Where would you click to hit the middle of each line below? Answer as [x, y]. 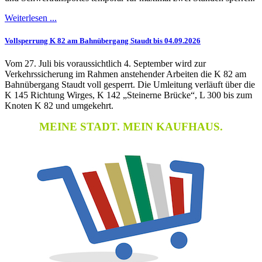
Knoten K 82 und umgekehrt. [59, 106]
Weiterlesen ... [31, 18]
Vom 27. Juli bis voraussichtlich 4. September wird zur [105, 64]
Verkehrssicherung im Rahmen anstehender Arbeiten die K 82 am [125, 74]
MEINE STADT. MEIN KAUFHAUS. [131, 127]
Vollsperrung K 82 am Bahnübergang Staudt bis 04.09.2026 [103, 40]
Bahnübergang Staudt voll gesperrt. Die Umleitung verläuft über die [130, 85]
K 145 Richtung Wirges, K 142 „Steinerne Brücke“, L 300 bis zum [128, 95]
